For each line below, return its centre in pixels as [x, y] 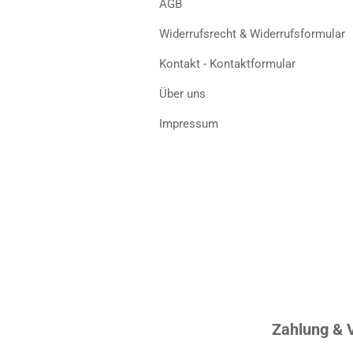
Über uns [182, 94]
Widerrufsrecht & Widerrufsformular [252, 34]
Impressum [189, 124]
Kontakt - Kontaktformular [227, 64]
